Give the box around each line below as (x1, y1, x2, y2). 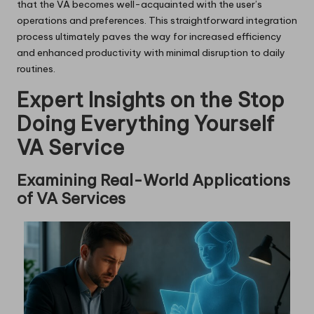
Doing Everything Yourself (17, 111, 274, 137)
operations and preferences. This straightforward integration (17, 14, 297, 27)
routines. (17, 62, 55, 75)
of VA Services (17, 189, 125, 208)
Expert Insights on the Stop (17, 87, 285, 113)
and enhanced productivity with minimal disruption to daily (17, 46, 285, 59)
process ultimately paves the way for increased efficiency (17, 30, 282, 43)
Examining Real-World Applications (17, 170, 290, 190)
